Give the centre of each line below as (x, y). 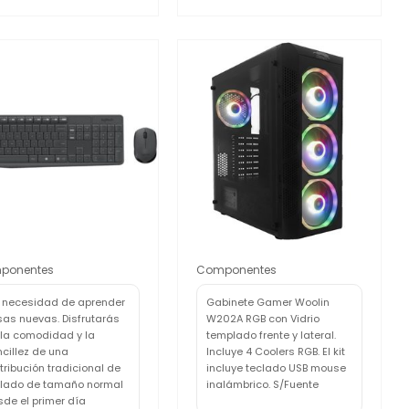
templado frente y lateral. (272, 335)
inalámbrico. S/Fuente (263, 384)
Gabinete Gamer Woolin (268, 302)
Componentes (237, 269)
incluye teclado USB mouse (277, 367)
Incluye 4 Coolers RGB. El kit (276, 351)
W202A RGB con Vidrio (263, 318)
